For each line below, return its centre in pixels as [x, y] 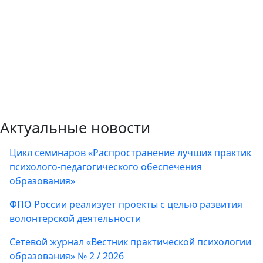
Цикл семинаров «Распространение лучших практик [130, 153]
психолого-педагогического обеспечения [106, 167]
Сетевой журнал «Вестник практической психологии [130, 242]
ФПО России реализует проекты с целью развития [126, 205]
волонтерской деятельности [75, 219]
